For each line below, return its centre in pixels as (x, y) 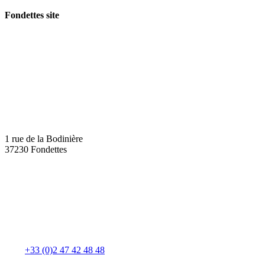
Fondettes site (32, 15)
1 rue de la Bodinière (44, 139)
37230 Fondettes (36, 150)
